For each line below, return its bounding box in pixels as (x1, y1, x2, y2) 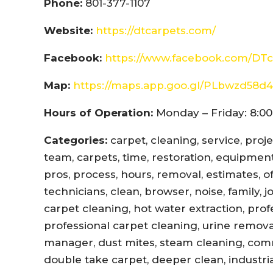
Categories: (44, 133, 107, 146)
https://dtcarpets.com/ (96, 24, 216, 37)
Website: (44, 24, 93, 37)
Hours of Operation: (44, 106, 153, 119)
